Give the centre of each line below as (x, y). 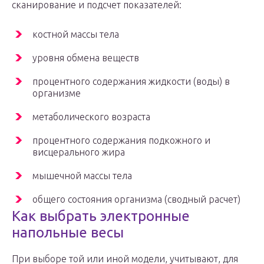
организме (57, 93)
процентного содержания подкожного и (121, 141)
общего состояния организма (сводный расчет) (136, 199)
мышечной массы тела (82, 176)
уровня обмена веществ (86, 58)
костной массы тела (76, 34)
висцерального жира (79, 152)
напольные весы (68, 233)
